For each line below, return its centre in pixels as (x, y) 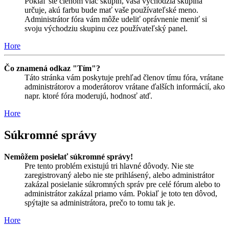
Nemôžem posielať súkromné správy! (68, 156)
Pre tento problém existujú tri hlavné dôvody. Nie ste (109, 166)
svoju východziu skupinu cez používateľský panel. (106, 28)
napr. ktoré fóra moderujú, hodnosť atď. (88, 96)
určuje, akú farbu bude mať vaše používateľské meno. (111, 10)
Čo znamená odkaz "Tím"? (52, 68)
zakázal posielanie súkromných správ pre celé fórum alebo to (122, 184)
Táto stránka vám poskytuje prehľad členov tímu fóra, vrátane (124, 77)
